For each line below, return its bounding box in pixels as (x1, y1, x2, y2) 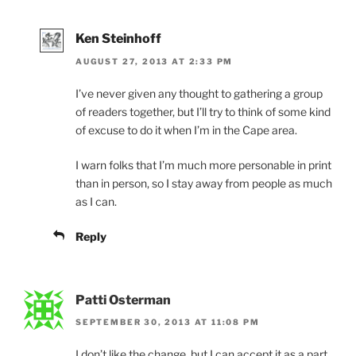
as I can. (75, 194, 117, 208)
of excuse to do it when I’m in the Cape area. (75, 122, 297, 137)
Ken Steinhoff (75, 31, 161, 47)
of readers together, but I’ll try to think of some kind (75, 104, 331, 118)
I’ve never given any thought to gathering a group (75, 86, 323, 100)
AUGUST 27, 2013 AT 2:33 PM (75, 56, 234, 66)
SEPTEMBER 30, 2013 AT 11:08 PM (75, 316, 260, 327)
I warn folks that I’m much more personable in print (75, 157, 331, 172)
